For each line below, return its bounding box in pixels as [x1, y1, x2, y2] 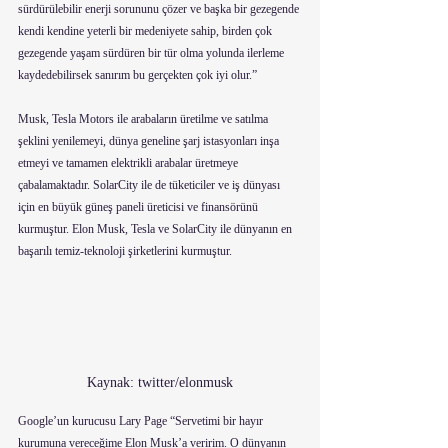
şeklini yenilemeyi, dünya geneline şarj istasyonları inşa [18, 133, 282, 148]
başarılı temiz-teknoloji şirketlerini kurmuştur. [18, 243, 232, 258]
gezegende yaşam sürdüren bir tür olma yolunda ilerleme [18, 45, 287, 60]
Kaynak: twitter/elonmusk [87, 375, 233, 391]
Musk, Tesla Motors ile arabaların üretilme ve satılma [18, 111, 271, 126]
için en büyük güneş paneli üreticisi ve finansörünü [18, 199, 261, 214]
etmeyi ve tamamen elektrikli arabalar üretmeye [18, 155, 241, 170]
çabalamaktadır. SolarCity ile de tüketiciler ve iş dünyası [18, 177, 283, 192]
